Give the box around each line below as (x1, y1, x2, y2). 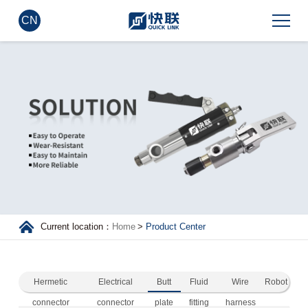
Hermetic (34, 277, 68, 287)
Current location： (41, 222, 113, 232)
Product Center (145, 222, 206, 232)
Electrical (98, 277, 133, 287)
